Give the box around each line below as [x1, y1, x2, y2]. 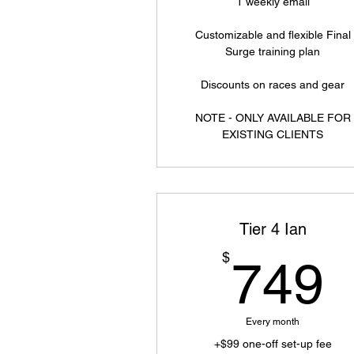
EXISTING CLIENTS [222, 128, 324, 141]
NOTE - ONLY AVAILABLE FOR [194, 111, 351, 124]
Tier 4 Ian [239, 220, 307, 239]
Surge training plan [225, 45, 321, 58]
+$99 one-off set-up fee [213, 337, 332, 350]
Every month [246, 316, 300, 327]
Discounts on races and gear [201, 78, 345, 91]
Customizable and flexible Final [194, 28, 351, 41]
